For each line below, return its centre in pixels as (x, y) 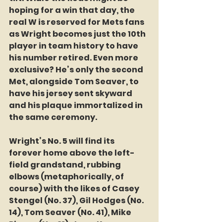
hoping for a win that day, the (73, 10)
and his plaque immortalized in (77, 106)
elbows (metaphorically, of (67, 177)
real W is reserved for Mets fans (77, 22)
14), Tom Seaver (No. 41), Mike (71, 213)
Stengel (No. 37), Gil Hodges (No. (77, 201)
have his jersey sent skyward (71, 94)
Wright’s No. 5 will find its (62, 141)
